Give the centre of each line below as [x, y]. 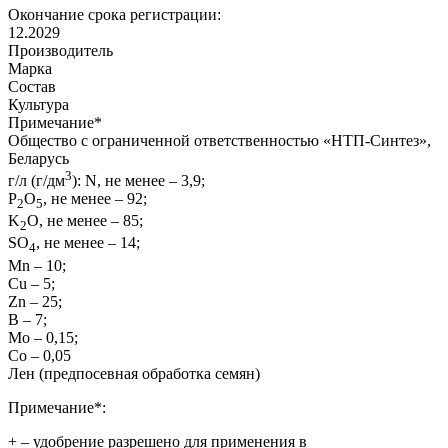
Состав [32, 86]
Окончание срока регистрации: [114, 14]
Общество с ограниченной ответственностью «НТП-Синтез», [219, 140]
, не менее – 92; [95, 199]
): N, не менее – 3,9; [138, 181]
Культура [38, 104]
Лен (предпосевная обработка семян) [134, 373]
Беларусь [38, 158]
